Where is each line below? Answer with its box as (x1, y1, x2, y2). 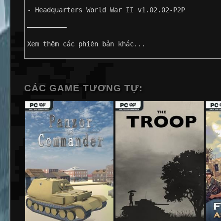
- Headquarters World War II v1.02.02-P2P (27, 5, 185, 14)
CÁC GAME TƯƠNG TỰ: (24, 83, 143, 94)
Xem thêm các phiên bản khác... (27, 39, 146, 48)
